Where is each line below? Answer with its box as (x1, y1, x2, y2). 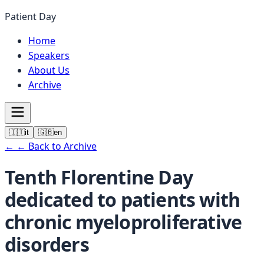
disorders (5, 232, 89, 258)
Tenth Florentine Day (5, 164, 193, 190)
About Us (28, 64, 70, 77)
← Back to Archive (16, 140, 97, 153)
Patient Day (5, 10, 56, 23)
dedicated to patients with (5, 187, 240, 213)
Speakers (28, 49, 70, 62)
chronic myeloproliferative (5, 209, 242, 235)
